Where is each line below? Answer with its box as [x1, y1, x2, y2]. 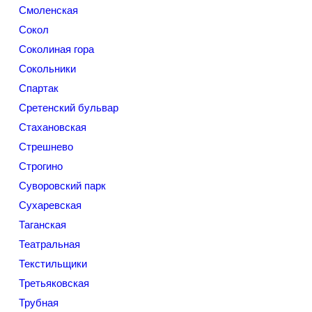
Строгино [19, 160, 63, 172]
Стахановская [19, 121, 86, 133]
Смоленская [19, 4, 78, 16]
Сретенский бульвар [19, 102, 118, 114]
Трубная [19, 297, 58, 309]
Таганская [19, 219, 66, 231]
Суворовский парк [19, 180, 106, 192]
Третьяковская [19, 277, 89, 289]
